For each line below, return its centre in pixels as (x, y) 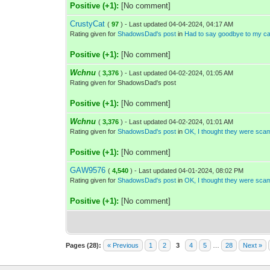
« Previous (123, 245)
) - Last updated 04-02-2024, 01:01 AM (177, 122)
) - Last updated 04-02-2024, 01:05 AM (177, 73)
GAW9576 (88, 170)
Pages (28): (84, 245)
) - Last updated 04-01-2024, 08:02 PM (187, 171)
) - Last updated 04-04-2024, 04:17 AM (177, 24)
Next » (253, 245)
